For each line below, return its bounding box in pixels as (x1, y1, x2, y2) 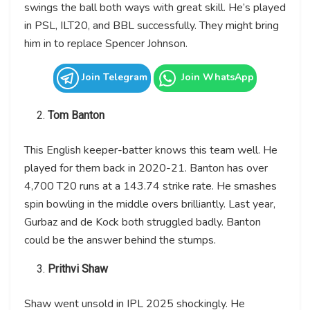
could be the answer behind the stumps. (24, 232, 216, 248)
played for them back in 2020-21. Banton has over (24, 160, 268, 176)
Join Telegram (79, 71, 147, 84)
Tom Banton (48, 108, 105, 122)
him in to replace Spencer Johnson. (24, 35, 188, 51)
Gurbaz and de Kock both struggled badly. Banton (24, 214, 261, 230)
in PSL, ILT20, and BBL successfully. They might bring (24, 17, 279, 33)
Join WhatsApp (179, 71, 254, 84)
